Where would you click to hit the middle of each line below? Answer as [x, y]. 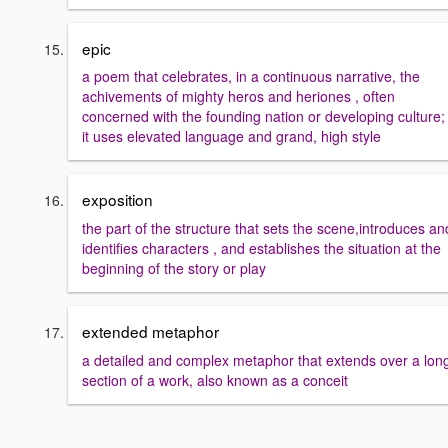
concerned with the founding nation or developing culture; [263, 116]
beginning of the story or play [174, 268]
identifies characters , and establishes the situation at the [261, 248]
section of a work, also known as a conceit [215, 379]
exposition [117, 199]
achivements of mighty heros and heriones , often [238, 96]
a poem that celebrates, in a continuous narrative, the [251, 76]
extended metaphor [150, 331]
